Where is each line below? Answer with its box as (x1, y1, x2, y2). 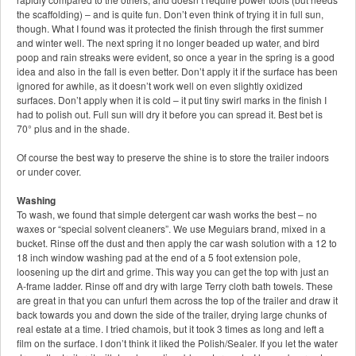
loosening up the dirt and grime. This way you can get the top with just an (17, 265, 329, 279)
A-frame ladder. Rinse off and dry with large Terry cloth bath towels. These (17, 279, 333, 293)
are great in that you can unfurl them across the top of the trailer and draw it (17, 293, 338, 308)
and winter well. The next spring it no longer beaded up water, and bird (17, 36, 319, 50)
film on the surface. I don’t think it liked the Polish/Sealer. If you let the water (17, 336, 338, 350)
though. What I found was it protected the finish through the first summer (17, 21, 323, 36)
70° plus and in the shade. (17, 122, 130, 136)
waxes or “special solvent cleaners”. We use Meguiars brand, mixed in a (17, 222, 326, 236)
